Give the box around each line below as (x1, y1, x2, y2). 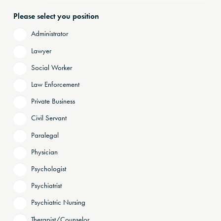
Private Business (31, 96, 75, 107)
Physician (31, 147, 58, 157)
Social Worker (31, 62, 72, 73)
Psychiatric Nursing (31, 197, 85, 208)
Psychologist (31, 163, 66, 174)
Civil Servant (31, 113, 67, 123)
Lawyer (31, 45, 51, 56)
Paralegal (31, 130, 59, 140)
